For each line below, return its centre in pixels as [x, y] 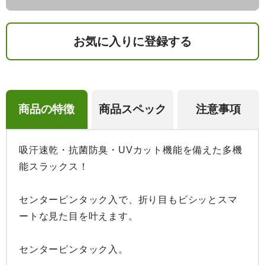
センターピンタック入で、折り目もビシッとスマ [128, 200]
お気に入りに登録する [132, 41]
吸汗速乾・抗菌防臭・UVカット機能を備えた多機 [131, 150]
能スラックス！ [54, 167]
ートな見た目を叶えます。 [79, 216]
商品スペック [132, 109]
